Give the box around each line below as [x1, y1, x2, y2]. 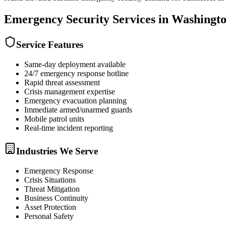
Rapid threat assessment [24, 78, 100, 87]
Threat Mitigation [24, 184, 80, 193]
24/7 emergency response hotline [24, 69, 129, 78]
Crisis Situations [24, 175, 76, 184]
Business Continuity [24, 193, 88, 202]
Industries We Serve [16, 145, 98, 156]
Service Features [16, 39, 83, 50]
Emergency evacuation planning [24, 96, 127, 105]
